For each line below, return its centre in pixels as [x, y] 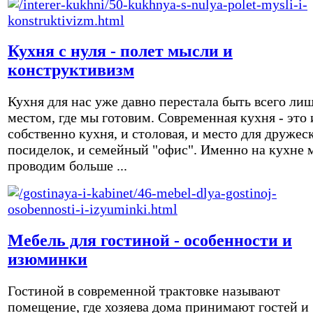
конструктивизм [71, 70]
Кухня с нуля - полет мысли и [120, 51]
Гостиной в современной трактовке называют [144, 291]
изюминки [48, 260]
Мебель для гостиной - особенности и [150, 241]
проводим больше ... [67, 166]
